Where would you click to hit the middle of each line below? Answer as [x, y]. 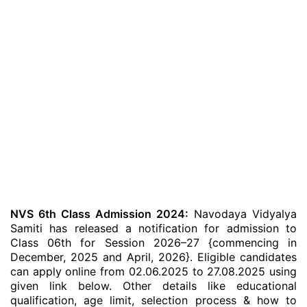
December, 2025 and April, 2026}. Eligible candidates [153, 257]
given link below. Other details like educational [153, 286]
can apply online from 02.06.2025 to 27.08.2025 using [153, 271]
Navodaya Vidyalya [243, 214]
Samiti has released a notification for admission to [153, 228]
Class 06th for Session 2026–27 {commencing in [153, 243]
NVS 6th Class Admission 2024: [99, 214]
